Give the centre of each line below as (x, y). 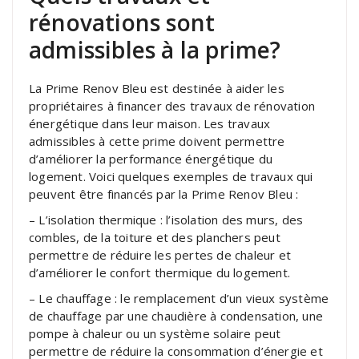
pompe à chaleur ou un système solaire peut (155, 333)
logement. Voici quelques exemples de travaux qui (171, 176)
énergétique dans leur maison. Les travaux (150, 123)
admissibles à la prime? (155, 49)
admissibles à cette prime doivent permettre (157, 141)
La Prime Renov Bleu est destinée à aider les (157, 88)
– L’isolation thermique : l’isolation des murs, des (166, 219)
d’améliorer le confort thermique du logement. (160, 272)
